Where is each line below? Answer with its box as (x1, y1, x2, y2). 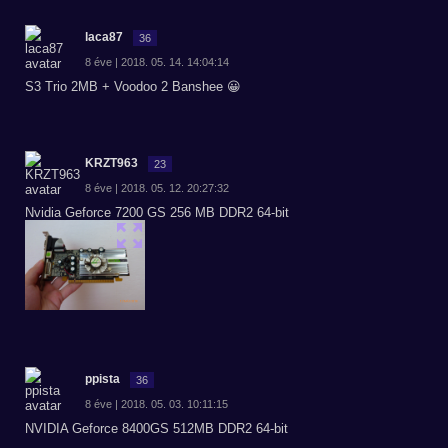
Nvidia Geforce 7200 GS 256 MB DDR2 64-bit (25, 205, 289, 220)
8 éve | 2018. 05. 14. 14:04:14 (85, 56, 229, 68)
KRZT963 (85, 156, 138, 170)
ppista (85, 372, 120, 386)
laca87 (85, 30, 123, 44)
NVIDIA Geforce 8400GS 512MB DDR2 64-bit (25, 421, 288, 436)
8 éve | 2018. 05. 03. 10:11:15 (85, 398, 228, 410)
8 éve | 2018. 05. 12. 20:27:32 (85, 182, 229, 194)
